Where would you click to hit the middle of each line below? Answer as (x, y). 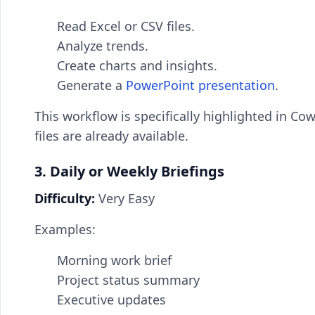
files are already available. (113, 136)
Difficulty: (65, 198)
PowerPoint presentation (200, 85)
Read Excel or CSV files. (126, 26)
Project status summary (128, 280)
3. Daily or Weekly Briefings (129, 171)
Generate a (91, 85)
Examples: (65, 229)
